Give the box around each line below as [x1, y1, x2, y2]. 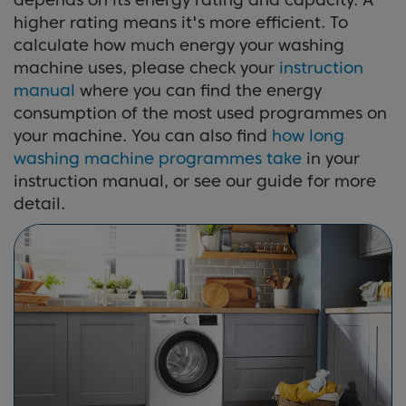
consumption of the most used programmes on [14, 103, 387, 123]
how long [272, 126, 344, 146]
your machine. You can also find [14, 126, 272, 146]
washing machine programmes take [14, 149, 302, 169]
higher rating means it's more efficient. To [14, 13, 348, 33]
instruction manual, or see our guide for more [14, 171, 376, 191]
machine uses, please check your [14, 58, 279, 78]
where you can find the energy [75, 81, 322, 101]
